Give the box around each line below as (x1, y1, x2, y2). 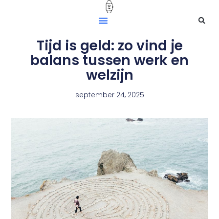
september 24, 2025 (75, 90, 144, 100)
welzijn (86, 66, 133, 85)
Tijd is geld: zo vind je (36, 36, 183, 56)
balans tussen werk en (30, 51, 189, 70)
